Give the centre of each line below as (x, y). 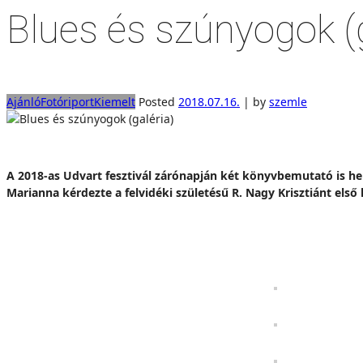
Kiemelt (115, 102)
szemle (288, 102)
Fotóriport (67, 102)
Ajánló (23, 102)
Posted (157, 102)
